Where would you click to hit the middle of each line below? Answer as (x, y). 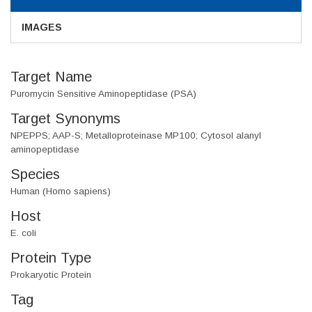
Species (35, 174)
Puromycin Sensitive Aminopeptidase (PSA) (103, 94)
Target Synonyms (65, 119)
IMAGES (42, 28)
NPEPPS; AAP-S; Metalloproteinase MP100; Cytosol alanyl (136, 136)
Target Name (51, 77)
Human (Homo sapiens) (61, 192)
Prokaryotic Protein (51, 275)
